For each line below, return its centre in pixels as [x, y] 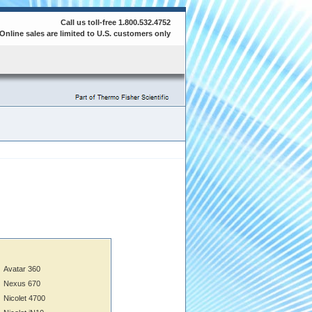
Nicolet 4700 [24, 298]
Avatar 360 [22, 269]
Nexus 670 [22, 283]
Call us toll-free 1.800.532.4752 [116, 22]
